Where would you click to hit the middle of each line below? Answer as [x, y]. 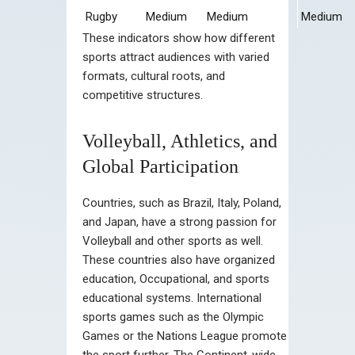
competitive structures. [143, 95]
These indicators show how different [179, 38]
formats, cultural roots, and [154, 76]
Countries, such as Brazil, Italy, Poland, [182, 202]
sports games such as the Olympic [173, 317]
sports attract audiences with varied [176, 57]
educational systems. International [172, 298]
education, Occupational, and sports [176, 279]
